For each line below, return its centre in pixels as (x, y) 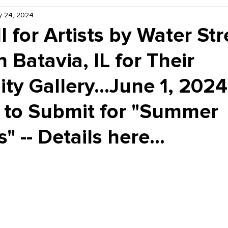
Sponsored (156, 16)
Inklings (103, 16)
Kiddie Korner (45, 16)
